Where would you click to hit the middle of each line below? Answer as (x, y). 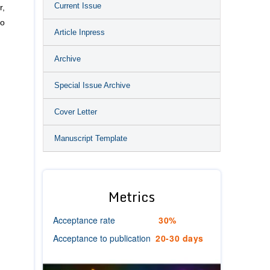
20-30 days (180, 238)
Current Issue (78, 6)
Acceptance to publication (102, 238)
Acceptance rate (84, 220)
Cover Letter (76, 112)
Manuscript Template (91, 138)
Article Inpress (80, 32)
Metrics (132, 197)
